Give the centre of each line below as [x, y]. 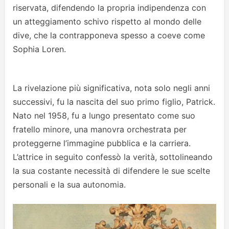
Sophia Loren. [39, 49]
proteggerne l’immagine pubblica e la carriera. [102, 143]
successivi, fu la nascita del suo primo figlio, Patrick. [114, 102]
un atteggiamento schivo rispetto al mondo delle [107, 22]
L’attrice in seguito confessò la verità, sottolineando [113, 157]
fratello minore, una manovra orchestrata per [100, 130]
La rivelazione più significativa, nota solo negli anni [111, 88]
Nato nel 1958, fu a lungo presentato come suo [104, 116]
